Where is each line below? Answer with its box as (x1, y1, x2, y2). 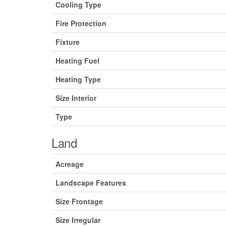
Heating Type (55, 74, 101, 85)
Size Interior (55, 93, 96, 103)
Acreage (55, 159, 84, 169)
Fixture (55, 37, 80, 47)
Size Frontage (55, 196, 103, 207)
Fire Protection (55, 18, 106, 29)
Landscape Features (55, 178, 126, 188)
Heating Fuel (55, 55, 99, 66)
